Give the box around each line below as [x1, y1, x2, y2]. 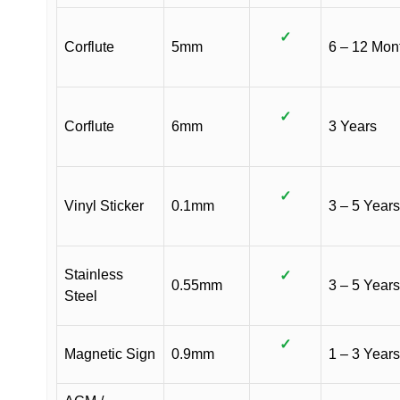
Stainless [64, 267, 123, 282]
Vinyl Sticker [64, 198, 144, 213]
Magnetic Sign [64, 346, 155, 362]
